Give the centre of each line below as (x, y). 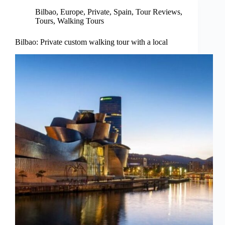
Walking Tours (81, 21)
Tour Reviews (158, 12)
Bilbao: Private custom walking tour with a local (91, 42)
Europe (72, 12)
